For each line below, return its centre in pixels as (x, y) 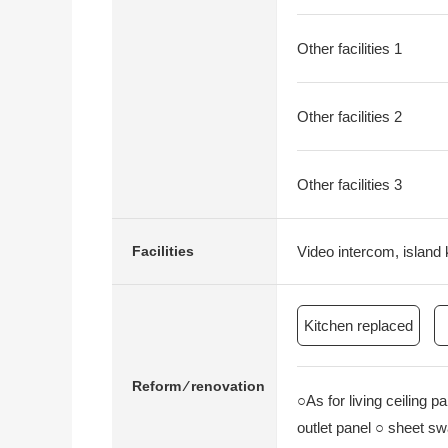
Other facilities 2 (349, 116)
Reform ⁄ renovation (198, 386)
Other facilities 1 (349, 48)
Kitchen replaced (358, 325)
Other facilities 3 (349, 184)
